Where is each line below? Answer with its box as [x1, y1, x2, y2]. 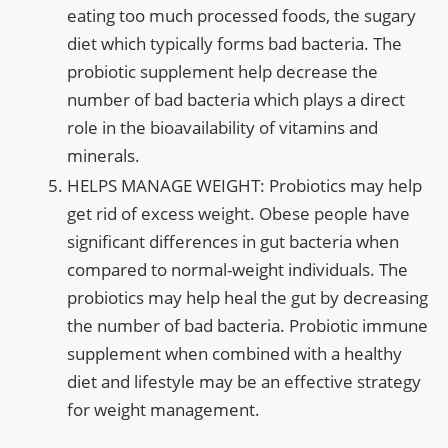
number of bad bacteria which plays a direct [67, 87, 405, 111]
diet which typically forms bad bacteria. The [67, 31, 402, 55]
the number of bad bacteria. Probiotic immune [67, 313, 428, 337]
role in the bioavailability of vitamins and [67, 115, 378, 139]
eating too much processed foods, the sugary [67, 3, 416, 27]
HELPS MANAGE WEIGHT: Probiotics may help [67, 173, 422, 197]
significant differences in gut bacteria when [67, 229, 399, 253]
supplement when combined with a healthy [67, 341, 402, 365]
